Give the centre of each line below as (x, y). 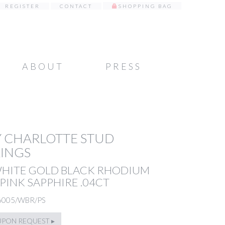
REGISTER (23, 6)
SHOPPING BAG (145, 6)
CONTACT (76, 6)
